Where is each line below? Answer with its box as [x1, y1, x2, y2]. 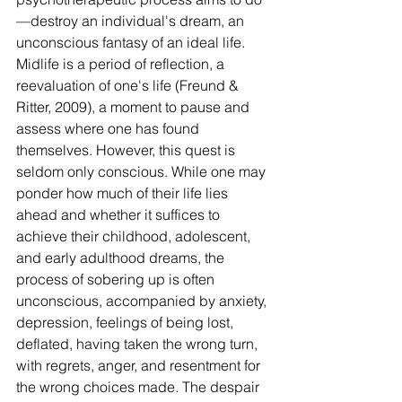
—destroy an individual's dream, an [16, 12, 248, 30]
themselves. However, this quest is [16, 141, 239, 159]
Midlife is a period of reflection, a [16, 55, 228, 73]
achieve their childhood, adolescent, [16, 227, 254, 245]
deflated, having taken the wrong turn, [16, 335, 261, 353]
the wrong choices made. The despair [16, 378, 263, 396]
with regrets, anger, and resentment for [16, 356, 264, 374]
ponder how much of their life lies [16, 184, 232, 202]
